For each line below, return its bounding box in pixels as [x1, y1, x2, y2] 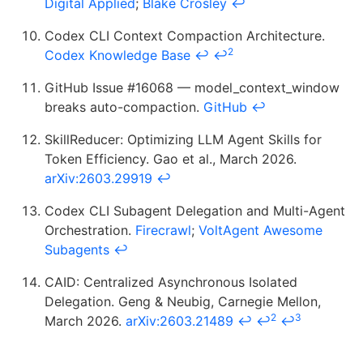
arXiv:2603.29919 [45, 169, 152, 186]
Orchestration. [45, 221, 135, 238]
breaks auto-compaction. [45, 98, 203, 115]
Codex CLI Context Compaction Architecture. [45, 27, 325, 44]
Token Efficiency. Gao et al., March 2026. [45, 150, 297, 167]
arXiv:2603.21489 [126, 312, 233, 329]
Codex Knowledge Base [45, 46, 190, 63]
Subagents [45, 241, 109, 258]
